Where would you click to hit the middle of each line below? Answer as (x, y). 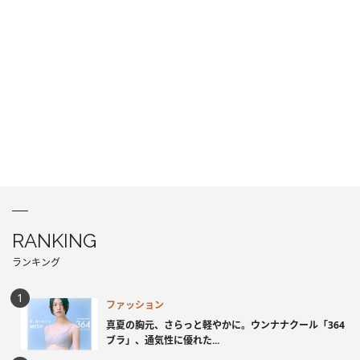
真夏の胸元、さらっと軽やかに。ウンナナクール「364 (225, 325)
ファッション (135, 305)
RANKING (54, 240)
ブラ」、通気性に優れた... (163, 341)
